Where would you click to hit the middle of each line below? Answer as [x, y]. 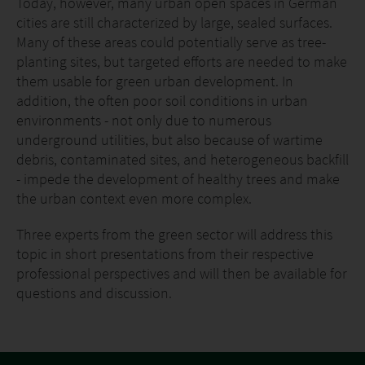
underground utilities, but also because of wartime [169, 140]
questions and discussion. [94, 293]
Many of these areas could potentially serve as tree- [171, 42]
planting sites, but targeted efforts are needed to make [182, 62]
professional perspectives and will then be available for [182, 273]
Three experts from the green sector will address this [174, 234]
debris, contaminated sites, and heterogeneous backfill [182, 159]
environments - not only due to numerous [144, 120]
